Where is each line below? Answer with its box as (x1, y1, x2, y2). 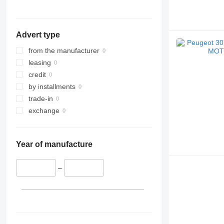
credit (28, 70, 46, 79)
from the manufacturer (28, 46, 99, 55)
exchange (28, 106, 59, 115)
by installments (28, 82, 75, 91)
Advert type (15, 30, 60, 39)
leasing (28, 58, 51, 67)
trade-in (28, 94, 53, 103)
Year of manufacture (15, 140, 92, 149)
